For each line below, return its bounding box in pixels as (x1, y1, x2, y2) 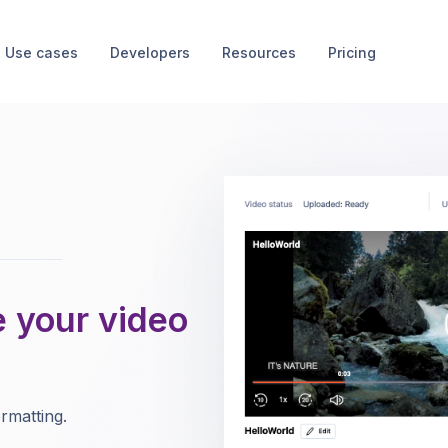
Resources (221, 43, 296, 61)
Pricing (327, 43, 376, 61)
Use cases (4, 43, 78, 61)
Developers (109, 43, 190, 61)
